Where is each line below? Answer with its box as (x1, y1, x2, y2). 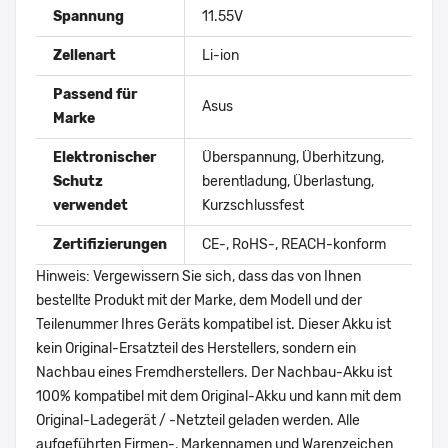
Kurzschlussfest (202, 197, 304, 215)
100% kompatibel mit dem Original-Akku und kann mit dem (36, 388, 401, 406)
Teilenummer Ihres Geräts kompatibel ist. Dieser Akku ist (36, 316, 391, 334)
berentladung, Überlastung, (202, 173, 374, 191)
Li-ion (202, 47, 239, 65)
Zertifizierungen (53, 236, 167, 254)
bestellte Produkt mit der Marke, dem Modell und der (36, 292, 362, 310)
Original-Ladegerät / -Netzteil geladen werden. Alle (36, 412, 360, 430)
